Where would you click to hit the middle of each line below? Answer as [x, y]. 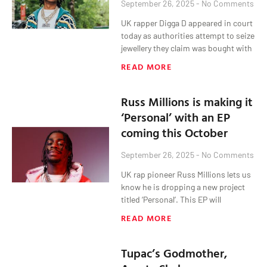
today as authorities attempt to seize [188, 35]
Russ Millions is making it [187, 101]
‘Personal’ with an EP [176, 117]
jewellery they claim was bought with [187, 48]
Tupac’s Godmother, [174, 252]
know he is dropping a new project [183, 187]
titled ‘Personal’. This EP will [171, 199]
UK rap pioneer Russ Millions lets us [186, 174]
